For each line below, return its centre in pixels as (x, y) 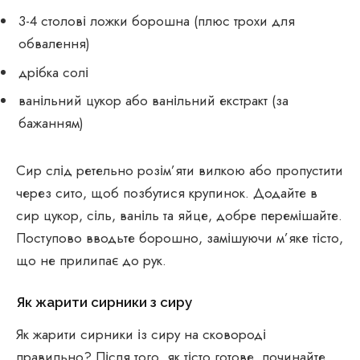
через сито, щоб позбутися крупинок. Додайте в (167, 192)
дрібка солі (53, 72)
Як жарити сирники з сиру (104, 302)
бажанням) (51, 123)
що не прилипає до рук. (91, 260)
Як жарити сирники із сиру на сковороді (141, 334)
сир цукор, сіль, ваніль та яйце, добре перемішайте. (179, 215)
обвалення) (54, 44)
